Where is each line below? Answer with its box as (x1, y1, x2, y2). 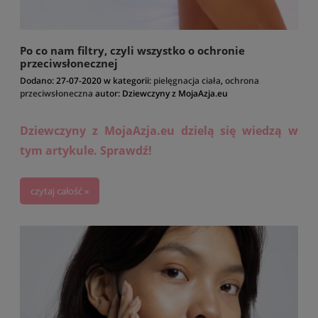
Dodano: (20, 74, 56, 87)
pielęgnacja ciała (153, 74, 221, 87)
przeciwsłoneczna (20, 87, 93, 99)
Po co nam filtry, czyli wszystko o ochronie (20, 43, 245, 57)
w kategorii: (102, 74, 153, 87)
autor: (93, 87, 122, 99)
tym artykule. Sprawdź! (20, 142, 152, 158)
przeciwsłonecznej (20, 55, 118, 70)
